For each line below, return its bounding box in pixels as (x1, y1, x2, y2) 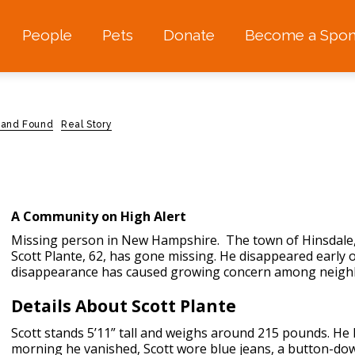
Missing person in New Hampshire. (11, 231, 219, 249)
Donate (162, 26, 215, 44)
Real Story (61, 119, 113, 130)
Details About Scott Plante (11, 295, 236, 317)
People (21, 26, 72, 44)
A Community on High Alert (11, 208, 186, 225)
